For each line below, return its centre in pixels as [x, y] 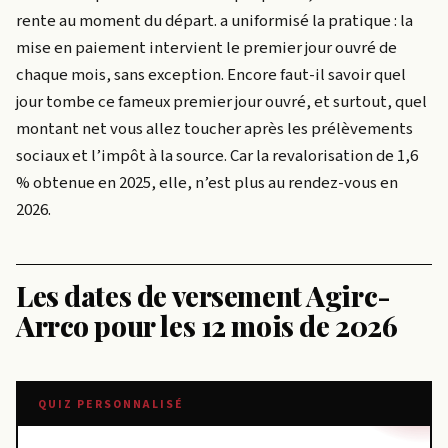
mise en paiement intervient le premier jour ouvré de [206, 48]
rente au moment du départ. [116, 21]
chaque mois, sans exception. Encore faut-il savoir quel [211, 75]
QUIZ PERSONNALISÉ [111, 405]
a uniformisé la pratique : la [315, 21]
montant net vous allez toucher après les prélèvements [214, 129]
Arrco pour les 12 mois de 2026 [207, 326]
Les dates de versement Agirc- [203, 296]
